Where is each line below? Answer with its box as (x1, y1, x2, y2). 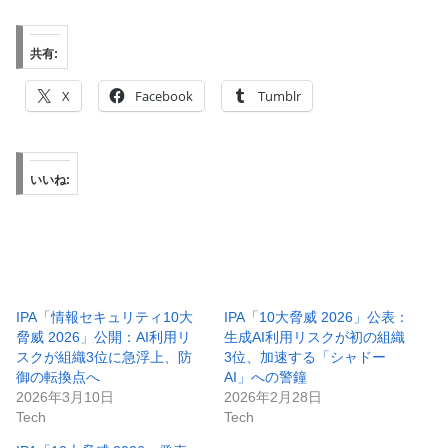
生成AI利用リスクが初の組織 (224, 328, 405, 345)
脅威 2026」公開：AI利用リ (16, 328, 191, 345)
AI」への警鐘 (224, 368, 307, 385)
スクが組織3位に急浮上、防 (16, 348, 192, 365)
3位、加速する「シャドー (224, 348, 386, 365)
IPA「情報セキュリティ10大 (16, 308, 193, 325)
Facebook (135, 86, 193, 105)
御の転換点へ (16, 368, 100, 385)
